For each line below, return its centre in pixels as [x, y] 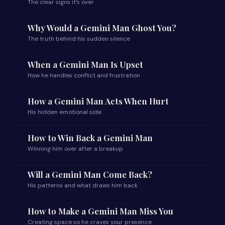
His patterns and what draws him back [83, 185]
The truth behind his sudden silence [79, 39]
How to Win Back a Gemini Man [90, 138]
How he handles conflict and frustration [84, 75]
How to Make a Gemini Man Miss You [100, 211]
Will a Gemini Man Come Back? [90, 174]
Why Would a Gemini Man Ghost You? [102, 28]
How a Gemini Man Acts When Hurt [98, 101]
